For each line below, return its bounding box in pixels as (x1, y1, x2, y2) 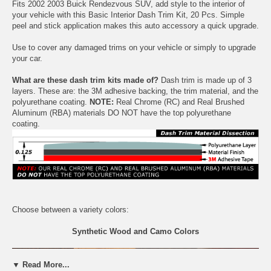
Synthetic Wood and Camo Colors (72, 227, 199, 237)
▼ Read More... (12, 260, 70, 269)
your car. (12, 53, 42, 63)
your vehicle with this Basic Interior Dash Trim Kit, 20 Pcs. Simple (12, 10, 244, 19)
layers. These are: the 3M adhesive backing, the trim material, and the (12, 86, 258, 96)
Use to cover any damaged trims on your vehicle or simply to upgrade (12, 42, 256, 52)
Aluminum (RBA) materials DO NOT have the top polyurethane (12, 108, 231, 117)
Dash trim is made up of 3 (158, 75, 252, 85)
